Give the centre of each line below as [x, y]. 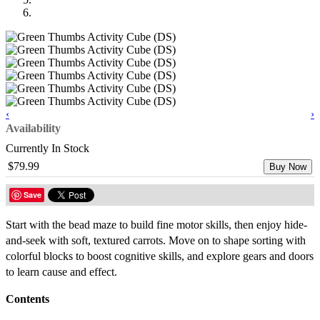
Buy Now [288, 166]
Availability [33, 128]
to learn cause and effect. [61, 271]
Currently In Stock [47, 148]
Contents [27, 299]
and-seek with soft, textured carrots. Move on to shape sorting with [156, 240]
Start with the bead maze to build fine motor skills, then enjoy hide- [156, 224]
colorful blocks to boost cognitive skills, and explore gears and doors [160, 256]
